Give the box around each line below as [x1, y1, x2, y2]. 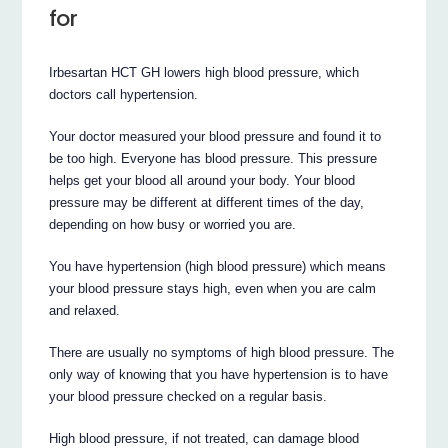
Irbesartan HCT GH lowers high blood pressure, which [49, 64, 360, 80]
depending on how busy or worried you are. [49, 216, 297, 232]
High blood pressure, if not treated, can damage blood [49, 430, 360, 446]
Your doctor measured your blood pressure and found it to [49, 128, 382, 144]
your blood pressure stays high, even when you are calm [49, 280, 377, 296]
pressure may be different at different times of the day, [49, 194, 365, 210]
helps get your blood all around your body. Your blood [49, 172, 356, 188]
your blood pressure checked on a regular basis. [49, 388, 328, 404]
